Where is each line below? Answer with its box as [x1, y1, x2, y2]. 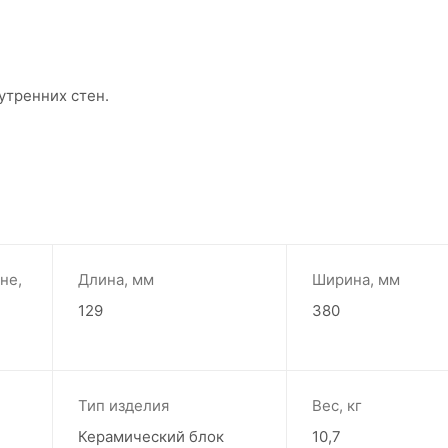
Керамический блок [77, 426, 224, 446]
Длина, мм [77, 269, 154, 289]
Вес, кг [312, 395, 363, 415]
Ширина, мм [312, 269, 401, 289]
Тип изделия [77, 395, 169, 415]
